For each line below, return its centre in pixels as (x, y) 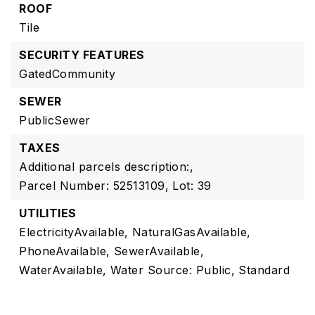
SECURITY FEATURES (82, 55)
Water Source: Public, (172, 270)
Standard (264, 270)
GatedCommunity (67, 74)
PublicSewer (55, 120)
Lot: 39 (192, 186)
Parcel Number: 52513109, (94, 186)
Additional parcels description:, (106, 167)
